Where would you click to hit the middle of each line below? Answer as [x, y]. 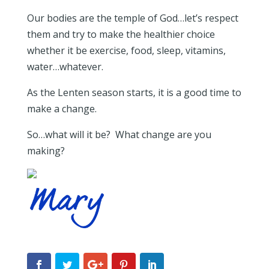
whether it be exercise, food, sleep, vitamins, [126, 50]
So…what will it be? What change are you [119, 134]
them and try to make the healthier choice [121, 34]
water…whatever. [67, 67]
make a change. [64, 109]
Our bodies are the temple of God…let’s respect [132, 18]
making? [46, 151]
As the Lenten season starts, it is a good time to [134, 92]
